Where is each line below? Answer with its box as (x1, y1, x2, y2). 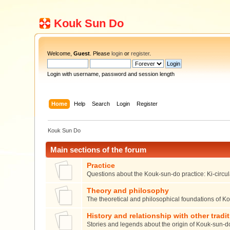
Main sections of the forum (50, 145, 147, 154)
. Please (90, 50, 112, 56)
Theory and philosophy (86, 186, 169, 195)
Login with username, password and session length (47, 71, 175, 77)
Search (91, 100, 110, 107)
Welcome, (47, 50, 74, 56)
